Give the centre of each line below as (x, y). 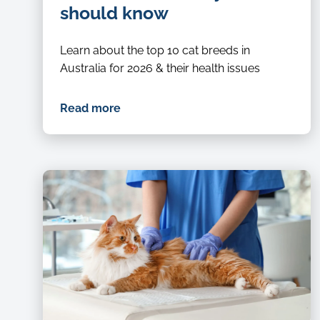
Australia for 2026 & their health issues (160, 68)
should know (114, 12)
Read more (90, 108)
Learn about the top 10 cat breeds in (155, 50)
